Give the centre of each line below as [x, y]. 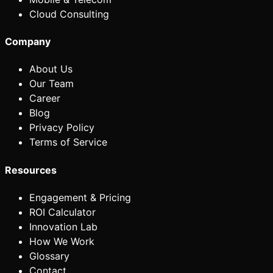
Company [28, 42]
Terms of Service [68, 142]
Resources [31, 170]
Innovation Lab [63, 226]
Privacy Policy [62, 128]
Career [45, 98]
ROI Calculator [62, 212]
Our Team [51, 84]
